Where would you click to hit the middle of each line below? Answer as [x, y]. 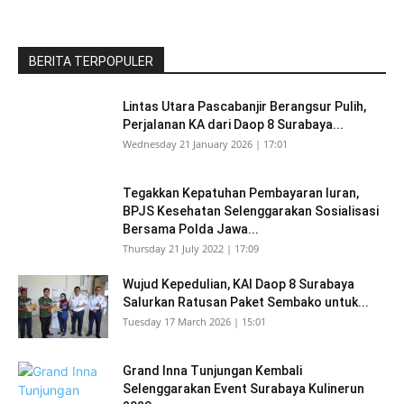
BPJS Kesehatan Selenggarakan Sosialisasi [251, 211]
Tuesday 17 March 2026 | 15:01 [194, 321]
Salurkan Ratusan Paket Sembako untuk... [246, 302]
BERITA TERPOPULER [91, 61]
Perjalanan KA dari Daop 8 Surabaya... [233, 124]
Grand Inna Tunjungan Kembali [212, 371]
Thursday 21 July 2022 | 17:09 [191, 248]
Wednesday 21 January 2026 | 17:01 [205, 144]
